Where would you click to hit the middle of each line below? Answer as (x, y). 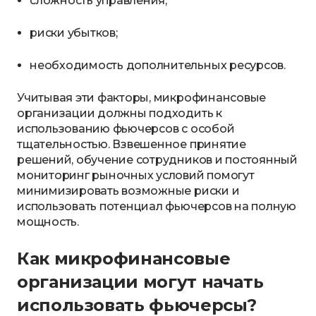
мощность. (49, 222)
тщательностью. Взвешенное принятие (132, 144)
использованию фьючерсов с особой (126, 129)
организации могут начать (140, 282)
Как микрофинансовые (124, 259)
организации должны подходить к (120, 113)
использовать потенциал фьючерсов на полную (157, 206)
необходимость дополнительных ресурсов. (158, 65)
